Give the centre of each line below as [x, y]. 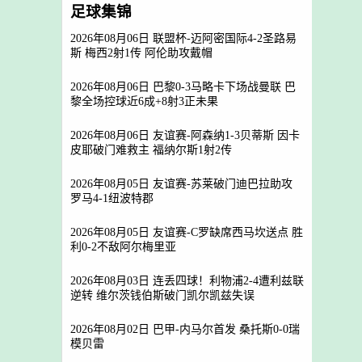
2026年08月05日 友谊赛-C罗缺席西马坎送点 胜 [187, 232]
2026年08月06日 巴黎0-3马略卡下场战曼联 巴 [183, 87]
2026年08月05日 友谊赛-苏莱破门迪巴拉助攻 [181, 184]
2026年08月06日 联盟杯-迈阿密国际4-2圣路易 [183, 38]
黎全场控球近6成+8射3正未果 [144, 102]
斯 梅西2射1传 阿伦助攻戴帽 [141, 54]
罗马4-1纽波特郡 [112, 199]
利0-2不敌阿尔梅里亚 [123, 248]
